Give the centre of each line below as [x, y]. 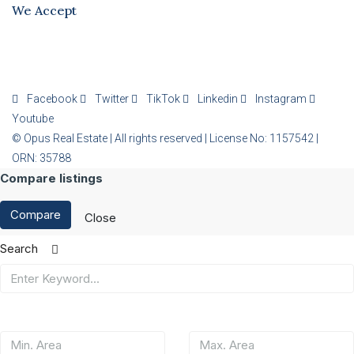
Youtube [33, 119]
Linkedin [218, 99]
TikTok [163, 99]
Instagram [281, 99]
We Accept [44, 10]
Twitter [112, 99]
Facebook [52, 99]
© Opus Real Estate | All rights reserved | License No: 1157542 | [165, 138]
